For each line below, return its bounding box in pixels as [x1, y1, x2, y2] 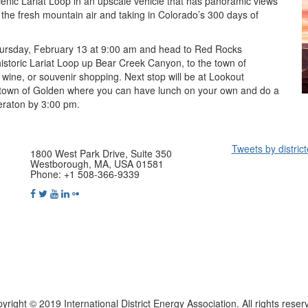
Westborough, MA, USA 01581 [30, 157, 164, 170]
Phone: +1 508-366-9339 [30, 167, 140, 181]
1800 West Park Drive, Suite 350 [30, 146, 172, 160]
